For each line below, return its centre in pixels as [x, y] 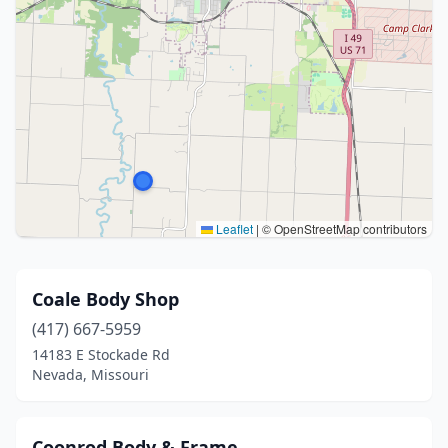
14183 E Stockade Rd [101, 354]
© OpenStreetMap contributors [343, 228]
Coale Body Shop [105, 299]
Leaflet [233, 228]
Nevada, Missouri [90, 374]
